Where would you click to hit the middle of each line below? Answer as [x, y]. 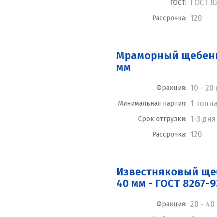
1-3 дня [203, 119]
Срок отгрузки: [162, 119]
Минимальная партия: [152, 104]
